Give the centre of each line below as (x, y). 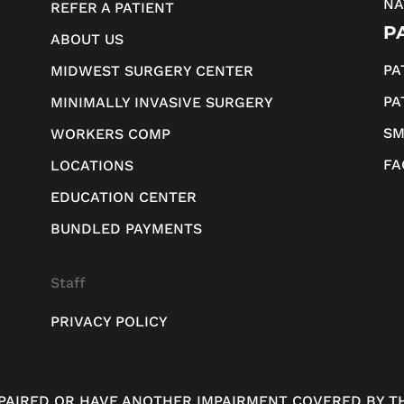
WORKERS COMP (110, 133)
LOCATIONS (92, 165)
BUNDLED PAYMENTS (126, 228)
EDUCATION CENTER (123, 197)
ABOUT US (87, 39)
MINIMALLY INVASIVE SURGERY (161, 102)
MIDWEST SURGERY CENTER (151, 70)
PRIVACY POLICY (109, 321)
